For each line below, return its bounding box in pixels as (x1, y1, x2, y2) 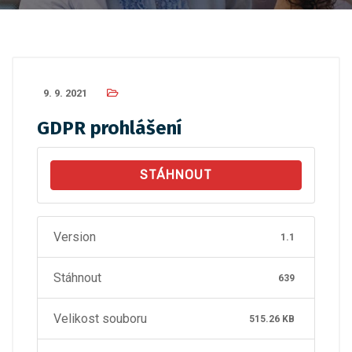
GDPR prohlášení (37, 117, 181, 139)
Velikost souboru (53, 311, 147, 326)
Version (53, 229, 96, 244)
